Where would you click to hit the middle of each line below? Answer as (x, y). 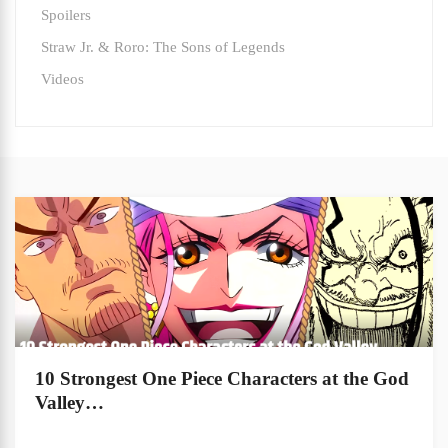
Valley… (69, 403)
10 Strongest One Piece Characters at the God (222, 379)
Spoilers (66, 15)
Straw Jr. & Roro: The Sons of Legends (163, 47)
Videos (62, 79)
